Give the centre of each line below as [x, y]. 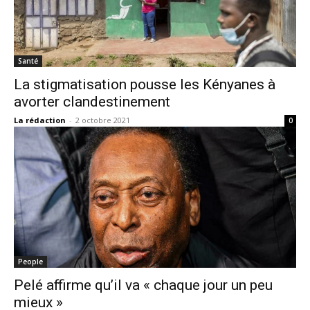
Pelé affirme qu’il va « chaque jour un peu [143, 285]
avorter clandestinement [92, 102]
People [30, 262]
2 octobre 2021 [103, 120]
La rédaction [40, 120]
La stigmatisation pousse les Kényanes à [145, 84]
